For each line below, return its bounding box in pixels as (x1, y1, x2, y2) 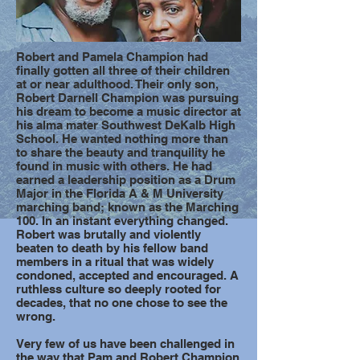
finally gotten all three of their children (16, 63, 230, 77)
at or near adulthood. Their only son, (16, 77, 219, 91)
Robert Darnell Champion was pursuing (16, 91, 239, 104)
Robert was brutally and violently (16, 227, 201, 241)
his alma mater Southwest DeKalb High (16, 118, 235, 132)
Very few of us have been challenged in (16, 337, 235, 350)
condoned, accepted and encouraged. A (16, 268, 239, 282)
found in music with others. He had (16, 159, 212, 173)
